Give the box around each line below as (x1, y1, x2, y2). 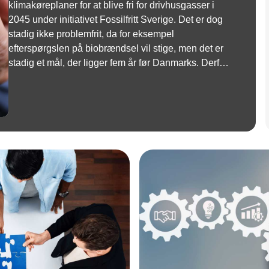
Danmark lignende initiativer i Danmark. (8, 86, 177, 97)
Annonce (118, 136, 151, 146)
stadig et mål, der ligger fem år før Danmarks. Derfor (8, 58, 228, 68)
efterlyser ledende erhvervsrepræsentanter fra (8, 72, 202, 82)
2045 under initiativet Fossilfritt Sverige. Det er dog (8, 14, 223, 25)
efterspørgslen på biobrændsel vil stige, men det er (8, 43, 224, 53)
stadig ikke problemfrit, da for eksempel (8, 29, 175, 39)
